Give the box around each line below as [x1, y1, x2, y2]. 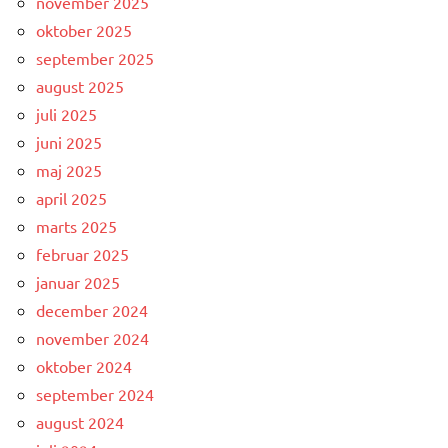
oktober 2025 [36, 20, 132, 41]
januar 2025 [36, 272, 120, 293]
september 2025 [36, 48, 154, 69]
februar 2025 [36, 244, 129, 265]
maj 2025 [36, 160, 102, 181]
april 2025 [36, 188, 107, 209]
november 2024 [36, 328, 149, 349]
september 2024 [36, 384, 154, 405]
